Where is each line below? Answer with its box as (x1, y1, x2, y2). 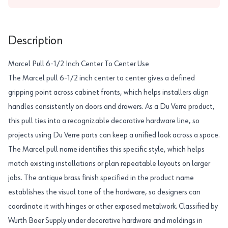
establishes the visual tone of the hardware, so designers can (8, 188, 201, 196)
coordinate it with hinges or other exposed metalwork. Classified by (8, 203, 218, 211)
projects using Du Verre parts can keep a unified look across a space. (8, 131, 220, 139)
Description (8, 35, 63, 47)
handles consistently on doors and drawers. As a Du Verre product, (8, 103, 215, 111)
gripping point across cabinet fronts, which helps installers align (8, 89, 209, 97)
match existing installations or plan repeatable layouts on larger (8, 160, 210, 168)
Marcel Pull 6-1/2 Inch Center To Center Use (8, 60, 149, 68)
